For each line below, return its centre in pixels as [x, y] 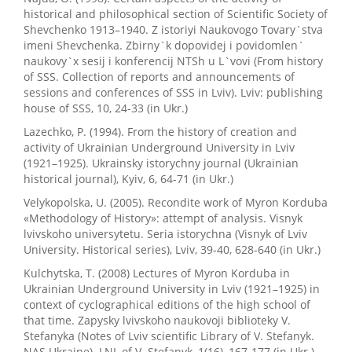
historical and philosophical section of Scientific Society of [176, 14]
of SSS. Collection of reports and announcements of [159, 77]
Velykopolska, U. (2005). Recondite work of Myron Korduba [176, 202]
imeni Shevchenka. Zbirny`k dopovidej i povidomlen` [164, 45]
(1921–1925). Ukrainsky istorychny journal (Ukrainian [161, 163]
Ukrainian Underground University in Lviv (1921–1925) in [172, 289]
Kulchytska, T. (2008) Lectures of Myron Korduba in [157, 273]
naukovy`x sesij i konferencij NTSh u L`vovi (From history [173, 61]
